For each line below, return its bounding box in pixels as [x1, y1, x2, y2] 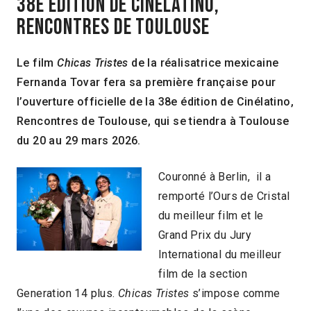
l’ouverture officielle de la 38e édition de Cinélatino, [17, 95, 294, 108]
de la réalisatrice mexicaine [131, 56, 279, 69]
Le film [17, 56, 58, 69]
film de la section [158, 267, 248, 280]
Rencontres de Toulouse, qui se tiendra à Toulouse [17, 115, 289, 128]
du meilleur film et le [158, 209, 264, 222]
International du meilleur [158, 248, 281, 261]
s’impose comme [189, 287, 280, 300]
